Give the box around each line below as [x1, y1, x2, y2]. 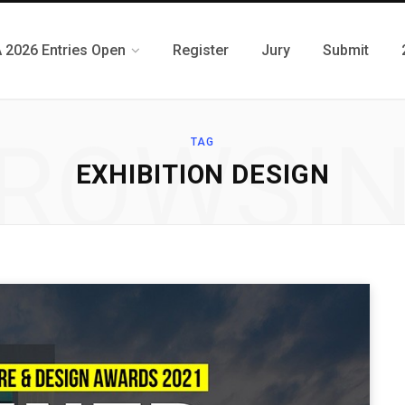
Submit [323, 42, 369, 59]
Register [173, 42, 229, 59]
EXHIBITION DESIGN [75, 159, 330, 190]
